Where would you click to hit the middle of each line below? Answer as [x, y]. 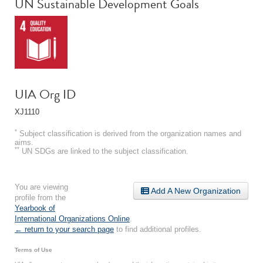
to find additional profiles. [158, 229]
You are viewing [41, 187]
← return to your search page [64, 229]
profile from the [40, 197]
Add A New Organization [195, 190]
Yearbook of [35, 208]
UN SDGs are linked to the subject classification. [104, 151]
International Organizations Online [72, 218]
